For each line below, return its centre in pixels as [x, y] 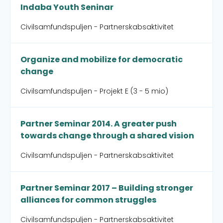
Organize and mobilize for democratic [102, 59]
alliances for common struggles [88, 200]
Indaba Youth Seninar [67, 7]
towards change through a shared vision [107, 136]
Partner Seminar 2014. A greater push [99, 124]
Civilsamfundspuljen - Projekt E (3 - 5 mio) [94, 91]
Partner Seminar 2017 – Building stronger [107, 188]
